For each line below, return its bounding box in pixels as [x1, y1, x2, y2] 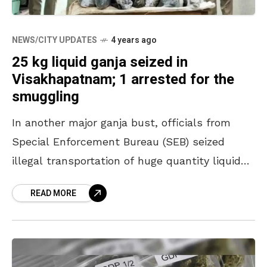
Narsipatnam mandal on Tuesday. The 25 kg [12, 192, 238, 205]
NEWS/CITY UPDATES [12, 33, 97, 46]
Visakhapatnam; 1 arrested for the [12, 69, 234, 90]
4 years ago [111, 33, 157, 46]
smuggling [12, 86, 79, 107]
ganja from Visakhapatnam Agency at [12, 173, 205, 186]
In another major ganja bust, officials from [12, 116, 231, 129]
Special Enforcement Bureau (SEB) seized [12, 135, 225, 148]
